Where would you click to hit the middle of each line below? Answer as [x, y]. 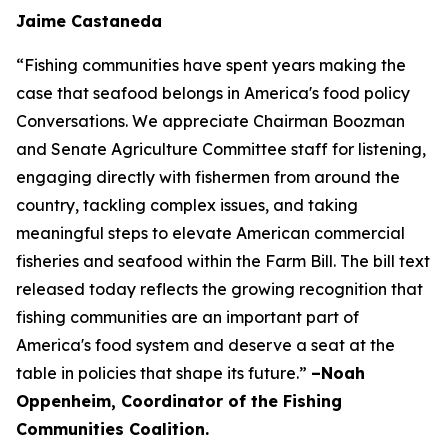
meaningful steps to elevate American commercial [210, 233]
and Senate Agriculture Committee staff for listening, [221, 149]
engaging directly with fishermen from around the [208, 177]
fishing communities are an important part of [187, 317]
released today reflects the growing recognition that [219, 289]
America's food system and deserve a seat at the [205, 345]
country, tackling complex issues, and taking [187, 205]
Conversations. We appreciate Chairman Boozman [210, 121]
